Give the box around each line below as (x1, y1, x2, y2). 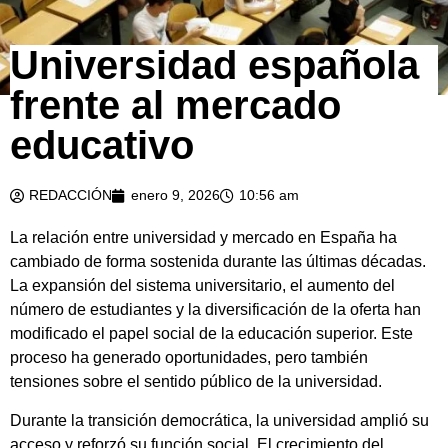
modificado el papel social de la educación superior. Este (10, 325, 413, 343)
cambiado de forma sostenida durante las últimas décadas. (10, 253, 426, 271)
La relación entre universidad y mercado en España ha (10, 229, 397, 247)
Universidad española (10, 43, 419, 88)
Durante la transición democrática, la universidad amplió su (10, 411, 429, 429)
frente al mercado (10, 83, 341, 128)
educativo (10, 123, 194, 168)
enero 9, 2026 (131, 187, 220, 204)
